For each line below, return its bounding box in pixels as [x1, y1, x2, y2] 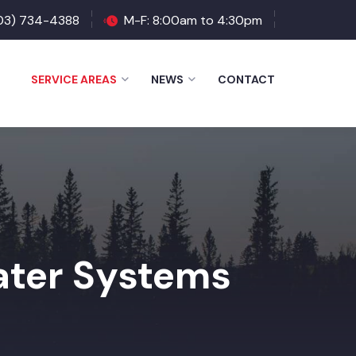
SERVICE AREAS [31, 72, 117, 87]
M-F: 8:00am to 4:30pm [124, 11, 262, 29]
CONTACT [218, 72, 275, 87]
